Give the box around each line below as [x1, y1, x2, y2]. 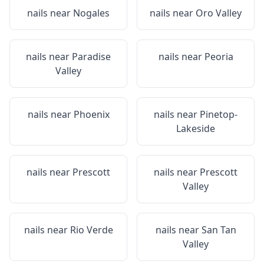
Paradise [72, 50, 111, 63]
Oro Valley [196, 6, 242, 19]
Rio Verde [70, 223, 113, 236]
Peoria [204, 50, 233, 63]
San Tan [201, 223, 236, 236]
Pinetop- [200, 108, 237, 121]
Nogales [73, 6, 110, 19]
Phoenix [73, 108, 110, 121]
